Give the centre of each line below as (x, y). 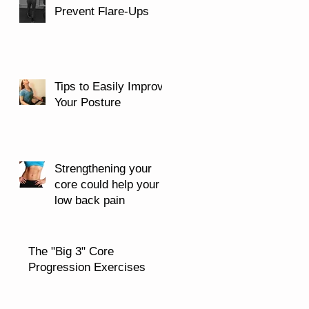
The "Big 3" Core (71, 251)
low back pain (90, 200)
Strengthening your (103, 168)
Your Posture (88, 102)
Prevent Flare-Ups (102, 11)
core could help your (107, 184)
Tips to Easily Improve (112, 86)
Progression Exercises (87, 267)
